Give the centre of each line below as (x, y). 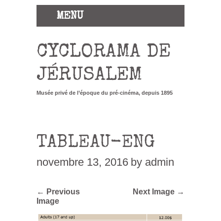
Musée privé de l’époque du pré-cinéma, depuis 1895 (105, 92)
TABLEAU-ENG (96, 143)
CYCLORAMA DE (104, 53)
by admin (152, 162)
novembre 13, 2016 (82, 162)
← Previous (58, 191)
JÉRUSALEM (89, 76)
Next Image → (159, 191)
